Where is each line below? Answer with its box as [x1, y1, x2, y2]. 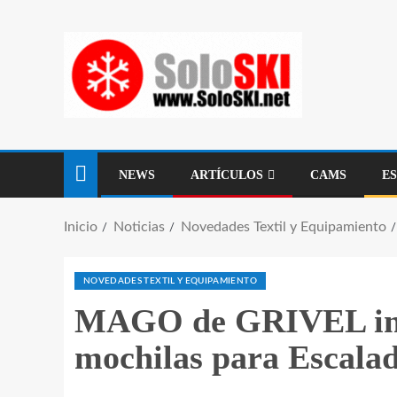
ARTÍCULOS [191, 168, 263, 182]
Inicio [64, 220, 97, 234]
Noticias [113, 220, 165, 234]
